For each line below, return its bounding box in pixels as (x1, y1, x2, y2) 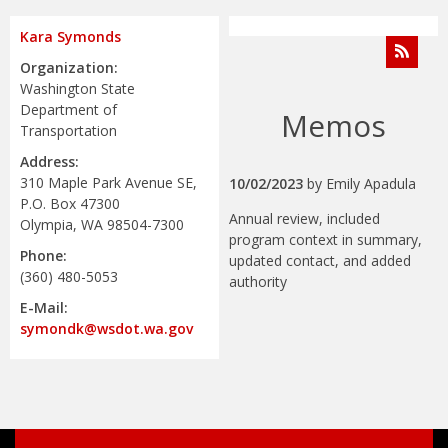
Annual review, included (229, 209, 381, 229)
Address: (20, 152, 79, 172)
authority (229, 272, 288, 292)
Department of (20, 100, 117, 120)
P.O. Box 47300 (20, 194, 120, 214)
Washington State (20, 79, 135, 99)
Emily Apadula (326, 174, 417, 194)
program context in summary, (229, 230, 423, 250)
